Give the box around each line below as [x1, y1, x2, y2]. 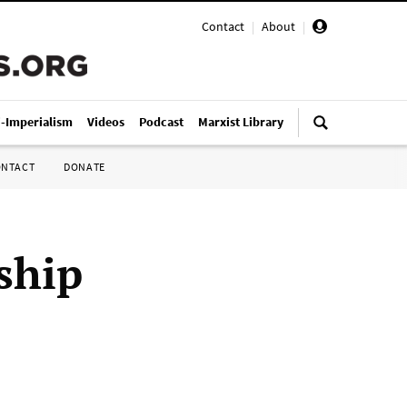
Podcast [139, 114, 184, 130]
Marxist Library [198, 114, 283, 130]
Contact [202, 18, 244, 35]
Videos [87, 114, 124, 130]
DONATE [64, 160, 105, 174]
